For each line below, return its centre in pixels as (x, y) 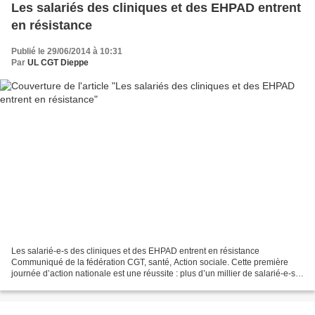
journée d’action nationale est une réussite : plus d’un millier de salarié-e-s (153, 273)
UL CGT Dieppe (58, 63)
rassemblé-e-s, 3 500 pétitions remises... (88, 284)
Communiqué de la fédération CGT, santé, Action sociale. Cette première (150, 262)
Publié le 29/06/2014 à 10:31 (67, 52)
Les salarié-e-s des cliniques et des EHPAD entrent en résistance (135, 251)
